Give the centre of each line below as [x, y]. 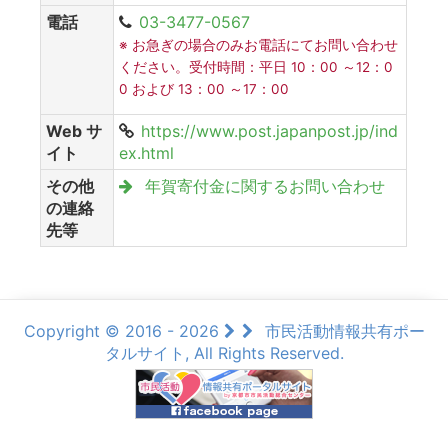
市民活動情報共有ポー [344, 330]
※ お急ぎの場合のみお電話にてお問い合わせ [258, 44]
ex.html [146, 152]
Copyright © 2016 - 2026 [123, 330]
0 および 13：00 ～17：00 [204, 88]
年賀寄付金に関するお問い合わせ [262, 185]
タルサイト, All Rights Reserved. [224, 352]
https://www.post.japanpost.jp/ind [269, 130]
